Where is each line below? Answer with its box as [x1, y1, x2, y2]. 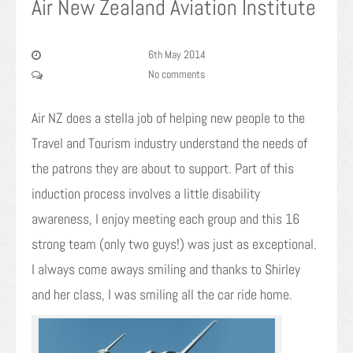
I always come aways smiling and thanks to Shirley [32, 260, 300, 279]
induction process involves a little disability [32, 184, 260, 203]
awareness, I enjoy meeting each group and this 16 [32, 210, 299, 229]
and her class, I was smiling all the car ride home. [32, 285, 292, 304]
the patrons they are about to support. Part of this [32, 159, 294, 178]
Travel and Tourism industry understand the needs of [32, 134, 307, 153]
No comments [148, 67, 205, 82]
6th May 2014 [147, 47, 206, 62]
